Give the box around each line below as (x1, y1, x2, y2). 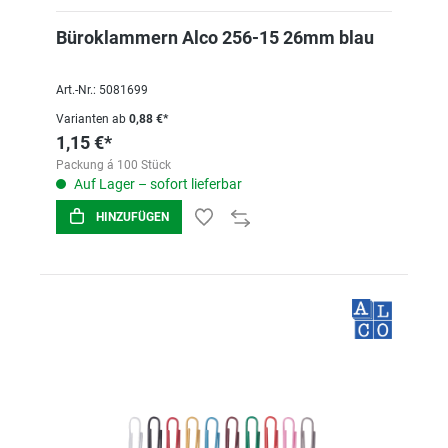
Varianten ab (56, 112, 126, 126)
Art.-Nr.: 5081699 (56, 83, 148, 97)
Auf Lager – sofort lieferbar (71, 176, 242, 192)
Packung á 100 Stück (56, 158, 171, 172)
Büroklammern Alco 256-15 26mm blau (56, 27, 374, 48)
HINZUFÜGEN (96, 210, 169, 224)
